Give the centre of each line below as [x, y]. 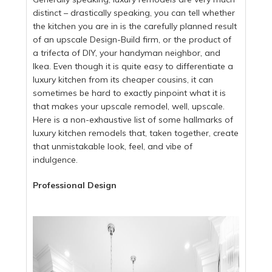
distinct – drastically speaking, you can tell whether [134, 12]
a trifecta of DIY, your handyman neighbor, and [127, 53]
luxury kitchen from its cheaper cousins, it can [123, 79]
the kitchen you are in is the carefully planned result [135, 26]
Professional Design [75, 185]
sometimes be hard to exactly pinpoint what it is [130, 93]
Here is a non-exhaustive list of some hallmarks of [133, 119]
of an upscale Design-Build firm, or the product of [132, 39]
